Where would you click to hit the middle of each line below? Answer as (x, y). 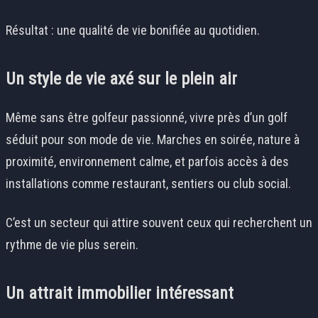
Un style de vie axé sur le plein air (121, 79)
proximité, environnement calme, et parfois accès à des (147, 162)
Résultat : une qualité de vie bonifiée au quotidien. (133, 31)
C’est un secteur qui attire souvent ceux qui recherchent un (159, 223)
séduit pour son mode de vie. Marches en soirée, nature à (153, 140)
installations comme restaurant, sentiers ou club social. (148, 184)
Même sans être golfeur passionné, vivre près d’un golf (147, 118)
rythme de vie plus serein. (72, 245)
